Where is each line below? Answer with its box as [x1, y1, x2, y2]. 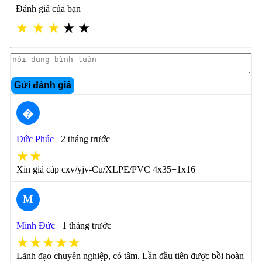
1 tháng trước [61, 220, 111, 230]
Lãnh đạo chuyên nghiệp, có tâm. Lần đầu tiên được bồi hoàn [16, 251, 244, 261]
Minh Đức [16, 220, 55, 230]
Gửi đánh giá [13, 80, 71, 90]
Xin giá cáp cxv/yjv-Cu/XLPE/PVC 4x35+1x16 [16, 164, 195, 174]
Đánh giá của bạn [15, 4, 81, 13]
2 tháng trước [60, 134, 110, 144]
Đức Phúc [16, 134, 54, 144]
